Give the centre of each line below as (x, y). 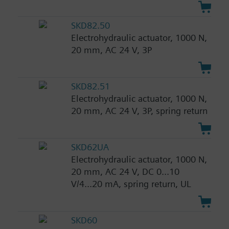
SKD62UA (90, 147)
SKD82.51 (90, 86)
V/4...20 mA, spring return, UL (131, 184)
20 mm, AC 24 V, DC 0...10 (125, 171)
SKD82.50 (90, 26)
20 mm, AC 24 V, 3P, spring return (139, 110)
